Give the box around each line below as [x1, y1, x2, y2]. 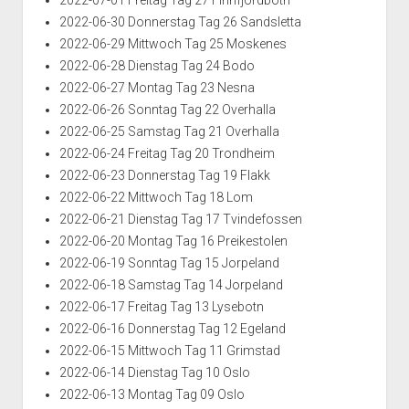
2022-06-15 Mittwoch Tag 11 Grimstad [58, 343, 280, 359]
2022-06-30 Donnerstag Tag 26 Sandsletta [58, 15, 301, 30]
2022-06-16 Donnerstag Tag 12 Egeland [58, 321, 286, 337]
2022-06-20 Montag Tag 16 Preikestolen [58, 234, 288, 249]
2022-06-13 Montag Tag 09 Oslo [58, 387, 245, 403]
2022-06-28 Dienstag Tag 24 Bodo [58, 58, 255, 74]
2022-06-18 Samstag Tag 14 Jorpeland [58, 278, 283, 293]
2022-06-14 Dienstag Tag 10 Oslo [58, 365, 250, 381]
